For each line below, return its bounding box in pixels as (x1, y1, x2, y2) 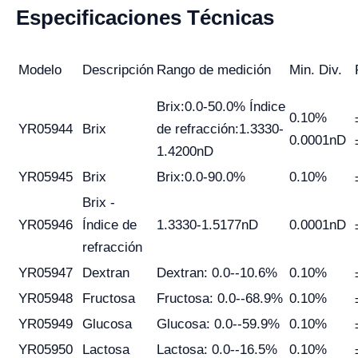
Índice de (82, 217, 137, 233)
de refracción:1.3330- (157, 121, 284, 137)
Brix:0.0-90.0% (157, 169, 245, 185)
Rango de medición (157, 62, 271, 78)
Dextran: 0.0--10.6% (157, 265, 277, 280)
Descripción (82, 62, 153, 78)
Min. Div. (289, 62, 342, 78)
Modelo (18, 62, 62, 78)
